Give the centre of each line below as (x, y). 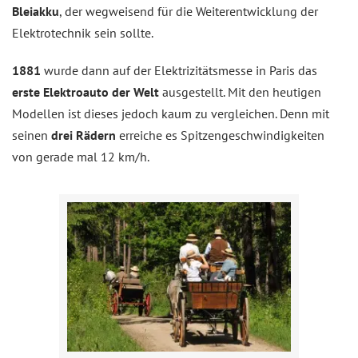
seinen (30, 135)
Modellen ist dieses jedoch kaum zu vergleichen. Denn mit (171, 113)
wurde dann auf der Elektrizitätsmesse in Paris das (181, 70)
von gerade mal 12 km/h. (81, 156)
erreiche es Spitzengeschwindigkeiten (220, 135)
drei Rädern (82, 135)
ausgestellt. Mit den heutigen (240, 91)
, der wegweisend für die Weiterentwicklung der (189, 11)
